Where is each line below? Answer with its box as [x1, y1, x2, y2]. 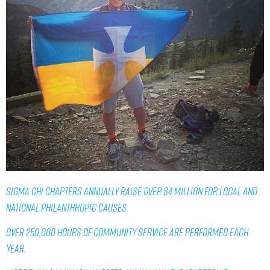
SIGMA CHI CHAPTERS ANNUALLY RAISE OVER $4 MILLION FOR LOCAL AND [6, 184, 257, 198]
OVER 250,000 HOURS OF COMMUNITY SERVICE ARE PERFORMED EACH [6, 225, 248, 239]
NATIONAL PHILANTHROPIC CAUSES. [6, 200, 128, 214]
